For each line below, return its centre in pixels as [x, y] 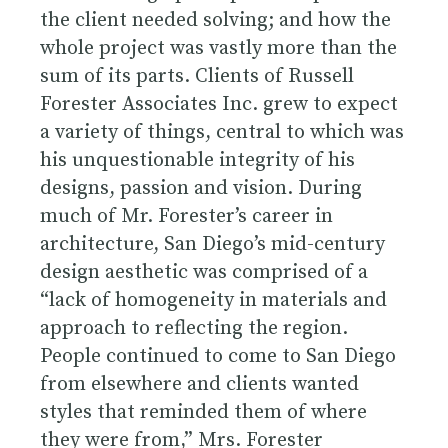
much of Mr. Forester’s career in [186, 216]
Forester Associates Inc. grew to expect [219, 104]
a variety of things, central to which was [222, 132]
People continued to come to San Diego [218, 356]
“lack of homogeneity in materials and [213, 300]
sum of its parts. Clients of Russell [197, 76]
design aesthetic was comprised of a [204, 272]
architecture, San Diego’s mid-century [212, 244]
